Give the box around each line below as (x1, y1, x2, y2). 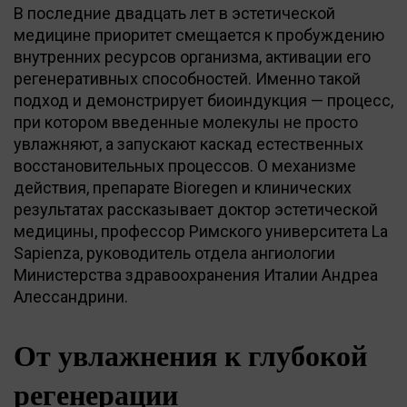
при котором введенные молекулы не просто (14, 112, 358, 132)
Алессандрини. (14, 286, 128, 306)
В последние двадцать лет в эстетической (14, 3, 335, 23)
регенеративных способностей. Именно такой (14, 68, 361, 88)
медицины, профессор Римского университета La (14, 221, 388, 241)
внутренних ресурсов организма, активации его (14, 46, 371, 66)
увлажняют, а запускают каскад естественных (14, 134, 363, 154)
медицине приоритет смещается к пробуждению (14, 25, 384, 45)
